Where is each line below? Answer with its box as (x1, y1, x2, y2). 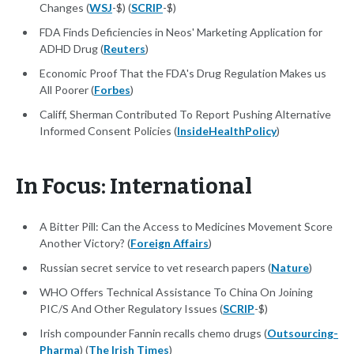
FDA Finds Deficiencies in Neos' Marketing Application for (40, 25, 322, 40)
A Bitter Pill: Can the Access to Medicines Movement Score (40, 220, 333, 234)
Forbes (94, 83, 130, 97)
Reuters (104, 42, 145, 56)
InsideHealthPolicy (177, 124, 277, 138)
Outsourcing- (267, 326, 338, 341)
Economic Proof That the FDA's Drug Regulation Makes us (40, 66, 326, 81)
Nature (271, 261, 309, 275)
